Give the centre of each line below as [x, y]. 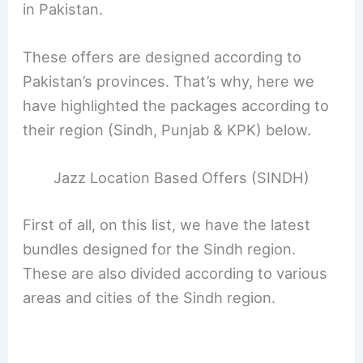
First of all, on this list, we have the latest [167, 224]
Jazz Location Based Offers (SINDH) [181, 178]
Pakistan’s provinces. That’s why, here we [169, 81]
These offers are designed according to [162, 56]
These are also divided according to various [175, 273]
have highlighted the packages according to [176, 105]
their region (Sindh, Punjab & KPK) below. [167, 129]
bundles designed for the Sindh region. [160, 248]
